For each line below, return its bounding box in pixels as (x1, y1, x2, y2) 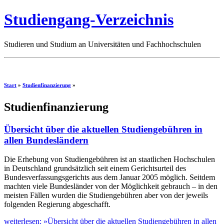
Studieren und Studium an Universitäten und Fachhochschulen (4, 39, 201, 48)
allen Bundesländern (4, 134, 88, 145)
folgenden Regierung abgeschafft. (4, 200, 110, 209)
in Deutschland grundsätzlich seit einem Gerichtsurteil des (4, 164, 186, 173)
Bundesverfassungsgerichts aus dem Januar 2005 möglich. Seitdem (4, 173, 215, 182)
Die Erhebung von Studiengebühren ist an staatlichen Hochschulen (4, 155, 215, 164)
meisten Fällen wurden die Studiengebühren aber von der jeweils (4, 191, 208, 200)
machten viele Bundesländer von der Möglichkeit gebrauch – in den (4, 182, 217, 191)
